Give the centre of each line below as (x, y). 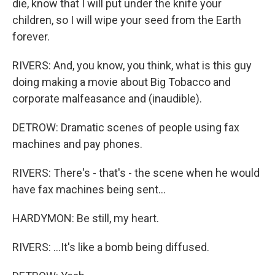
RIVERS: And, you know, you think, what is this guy (132, 65)
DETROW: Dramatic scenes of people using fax (126, 127)
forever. (31, 36)
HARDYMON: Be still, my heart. (86, 218)
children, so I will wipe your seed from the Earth (127, 20)
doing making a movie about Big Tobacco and (122, 82)
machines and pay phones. (77, 144)
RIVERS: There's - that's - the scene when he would (136, 172)
